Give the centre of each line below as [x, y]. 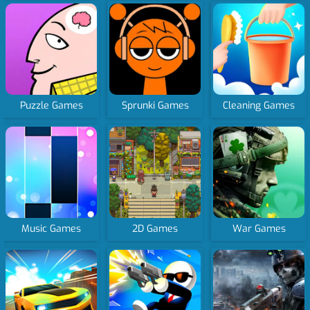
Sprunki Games [155, 105]
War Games [259, 228]
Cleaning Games [259, 105]
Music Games [52, 228]
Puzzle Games [51, 105]
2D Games [155, 228]
